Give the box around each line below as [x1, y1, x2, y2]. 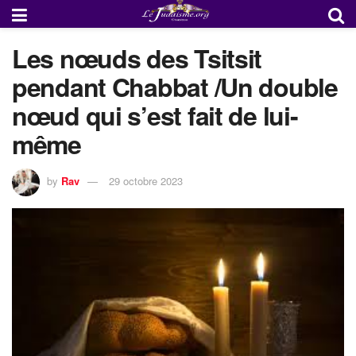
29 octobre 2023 [109, 172, 183, 188]
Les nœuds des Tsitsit [12, 40, 262, 76]
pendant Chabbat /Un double [12, 68, 338, 105]
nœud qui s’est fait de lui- [12, 97, 298, 133]
